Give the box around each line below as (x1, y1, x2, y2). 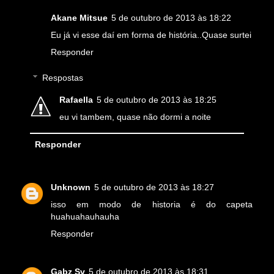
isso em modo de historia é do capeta (51, 199, 253, 210)
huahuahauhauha (51, 212, 119, 222)
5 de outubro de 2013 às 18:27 (94, 182, 214, 193)
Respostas (42, 73, 84, 83)
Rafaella (59, 95, 94, 105)
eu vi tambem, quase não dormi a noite (59, 112, 212, 122)
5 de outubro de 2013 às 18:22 (111, 13, 231, 23)
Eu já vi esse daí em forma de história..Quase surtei (51, 30, 251, 40)
